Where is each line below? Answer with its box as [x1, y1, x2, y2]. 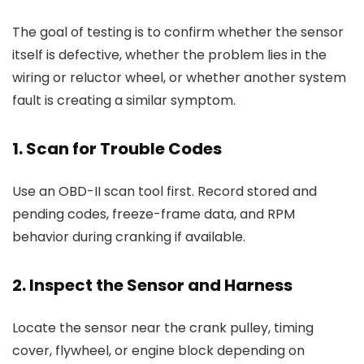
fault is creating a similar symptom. [12, 91, 236, 110]
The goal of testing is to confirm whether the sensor [12, 23, 344, 41]
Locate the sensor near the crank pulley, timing [12, 318, 314, 337]
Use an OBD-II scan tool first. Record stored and [12, 182, 317, 201]
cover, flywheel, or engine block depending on [12, 341, 305, 360]
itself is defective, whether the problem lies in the [12, 45, 327, 64]
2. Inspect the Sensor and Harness [12, 274, 292, 297]
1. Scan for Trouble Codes [12, 137, 222, 160]
